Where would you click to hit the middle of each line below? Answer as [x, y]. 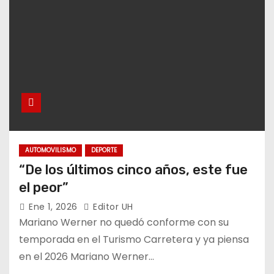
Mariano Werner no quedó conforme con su [124, 222]
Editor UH [112, 206]
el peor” [44, 187]
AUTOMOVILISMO [50, 150]
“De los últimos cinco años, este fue [133, 169]
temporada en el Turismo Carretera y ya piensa [134, 239]
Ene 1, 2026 [54, 206]
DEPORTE [104, 150]
